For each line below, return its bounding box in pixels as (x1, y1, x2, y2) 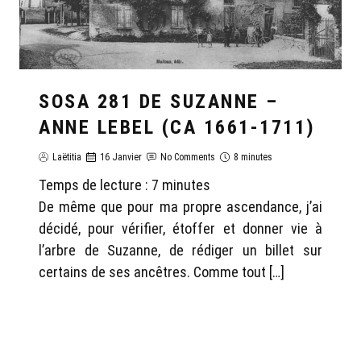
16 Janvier (100, 151, 142, 164)
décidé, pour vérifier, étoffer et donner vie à (39, 220, 322, 238)
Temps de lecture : (39, 176, 151, 194)
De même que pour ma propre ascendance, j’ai (39, 198, 322, 216)
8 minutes (234, 151, 272, 164)
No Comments (160, 151, 215, 164)
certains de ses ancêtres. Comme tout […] (39, 263, 284, 281)
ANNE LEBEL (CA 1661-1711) (39, 116, 316, 139)
